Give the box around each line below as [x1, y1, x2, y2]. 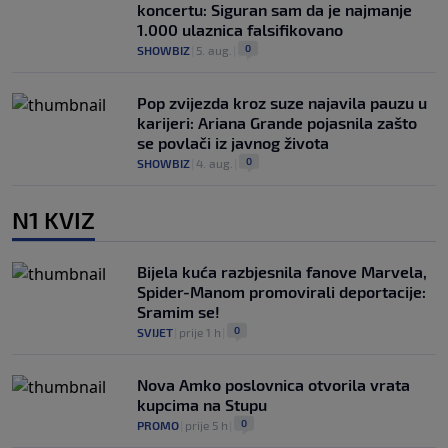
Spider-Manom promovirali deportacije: [137, 281, 426, 301]
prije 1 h [179, 324, 221, 339]
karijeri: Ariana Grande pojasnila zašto [137, 112, 417, 132]
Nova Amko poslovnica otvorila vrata [137, 374, 410, 394]
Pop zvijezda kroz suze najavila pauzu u [137, 92, 427, 112]
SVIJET [137, 324, 173, 339]
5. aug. [196, 42, 232, 57]
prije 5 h [185, 417, 228, 432]
